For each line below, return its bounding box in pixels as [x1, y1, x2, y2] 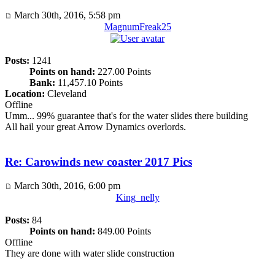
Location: [5, 88, 45, 99]
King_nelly [115, 192, 160, 203]
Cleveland [45, 88, 87, 99]
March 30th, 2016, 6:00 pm [12, 180, 120, 191]
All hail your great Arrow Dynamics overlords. [5, 122, 186, 133]
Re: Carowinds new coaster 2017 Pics [5, 155, 192, 169]
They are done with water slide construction [5, 247, 174, 258]
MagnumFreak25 [104, 21, 171, 33]
